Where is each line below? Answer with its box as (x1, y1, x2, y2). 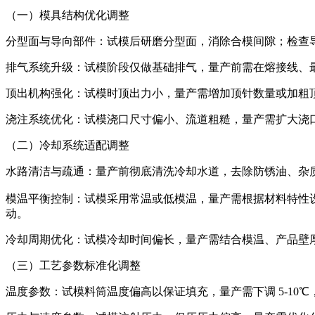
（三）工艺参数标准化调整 (6, 259, 141, 271)
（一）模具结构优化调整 (6, 8, 129, 21)
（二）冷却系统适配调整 (6, 139, 129, 151)
